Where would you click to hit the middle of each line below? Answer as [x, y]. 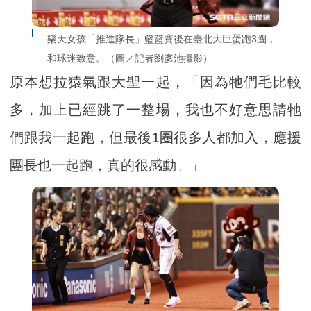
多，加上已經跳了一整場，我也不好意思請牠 [155, 109]
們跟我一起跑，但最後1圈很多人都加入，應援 [155, 137]
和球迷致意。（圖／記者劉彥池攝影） [129, 58]
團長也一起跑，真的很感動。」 [107, 165]
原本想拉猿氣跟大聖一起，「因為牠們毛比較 [155, 82]
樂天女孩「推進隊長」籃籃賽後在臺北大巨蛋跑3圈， [161, 39]
